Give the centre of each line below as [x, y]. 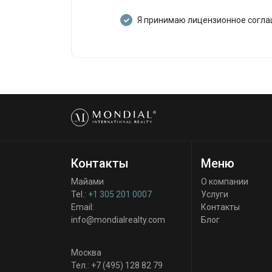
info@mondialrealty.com [118, 220]
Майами [87, 182]
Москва [86, 253]
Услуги [214, 194]
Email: [83, 207]
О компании [224, 182]
